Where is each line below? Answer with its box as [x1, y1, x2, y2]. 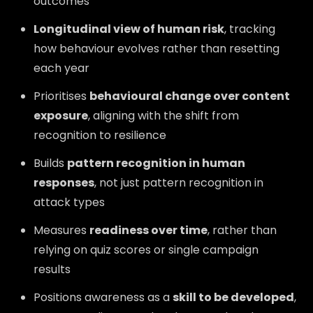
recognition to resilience [34, 127, 166, 143]
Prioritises [34, 88, 89, 104]
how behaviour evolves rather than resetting [34, 41, 279, 57]
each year [34, 60, 89, 76]
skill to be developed [173, 289, 294, 305]
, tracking [224, 21, 275, 37]
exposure [34, 108, 88, 124]
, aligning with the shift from [88, 108, 239, 124]
